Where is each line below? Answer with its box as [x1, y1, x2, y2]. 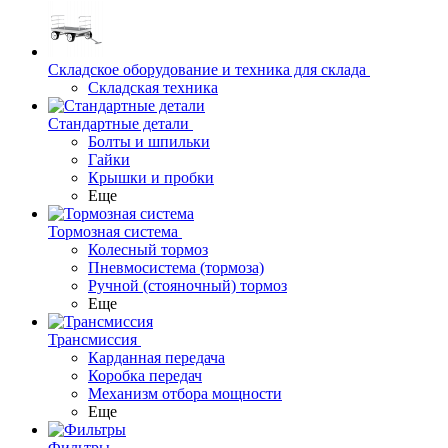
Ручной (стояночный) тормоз [88, 277, 287, 294]
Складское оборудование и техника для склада [48, 61, 366, 78]
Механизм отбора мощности [88, 385, 282, 402]
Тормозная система [48, 223, 178, 240]
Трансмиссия [48, 331, 137, 348]
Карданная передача [88, 349, 225, 366]
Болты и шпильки [88, 133, 210, 150]
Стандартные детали [48, 115, 189, 132]
